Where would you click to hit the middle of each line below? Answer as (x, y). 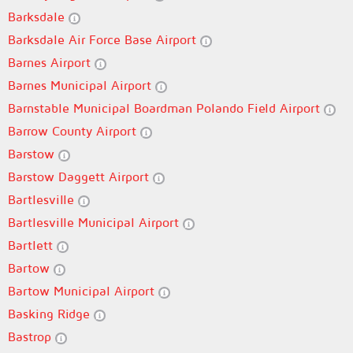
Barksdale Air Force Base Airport (104, 39)
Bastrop (32, 336)
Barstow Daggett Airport (80, 176)
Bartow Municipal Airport (83, 291)
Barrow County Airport (74, 131)
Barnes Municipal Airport (82, 85)
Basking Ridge (51, 314)
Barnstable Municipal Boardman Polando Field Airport (166, 108)
